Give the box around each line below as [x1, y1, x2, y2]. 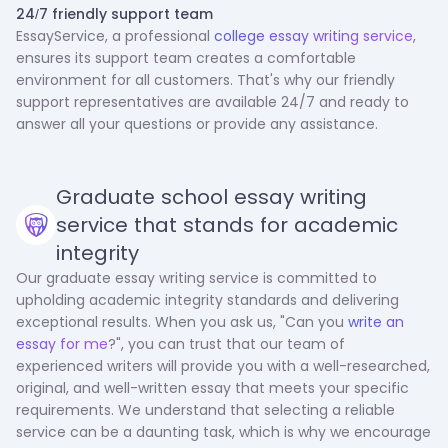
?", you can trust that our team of [108, 334, 345, 354]
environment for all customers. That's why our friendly [16, 70, 395, 90]
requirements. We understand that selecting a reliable [16, 400, 395, 420]
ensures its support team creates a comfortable [16, 48, 356, 68]
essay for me [16, 334, 108, 354]
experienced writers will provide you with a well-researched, [16, 356, 430, 376]
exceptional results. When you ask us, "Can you [16, 312, 348, 332]
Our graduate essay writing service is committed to [16, 268, 377, 288]
